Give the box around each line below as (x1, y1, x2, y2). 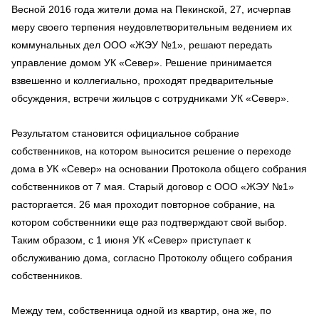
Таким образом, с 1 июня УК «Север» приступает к (11, 234, 251, 246)
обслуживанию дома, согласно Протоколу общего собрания (11, 252, 293, 263)
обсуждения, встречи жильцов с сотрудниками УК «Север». (11, 93, 289, 104)
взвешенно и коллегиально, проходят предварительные (11, 75, 273, 86)
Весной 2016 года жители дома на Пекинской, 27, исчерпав (11, 4, 291, 15)
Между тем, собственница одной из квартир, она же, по (11, 305, 271, 316)
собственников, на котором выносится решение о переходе (11, 145, 291, 157)
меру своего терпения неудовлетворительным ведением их (11, 21, 292, 33)
